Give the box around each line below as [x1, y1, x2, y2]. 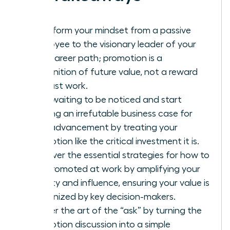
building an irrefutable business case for [29, 108, 193, 118]
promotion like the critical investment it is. [29, 136, 199, 146]
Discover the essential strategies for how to [29, 150, 209, 160]
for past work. [29, 81, 88, 90]
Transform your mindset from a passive [29, 25, 191, 35]
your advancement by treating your [29, 122, 178, 132]
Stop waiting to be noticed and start [29, 94, 182, 104]
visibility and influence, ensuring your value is [29, 178, 209, 187]
